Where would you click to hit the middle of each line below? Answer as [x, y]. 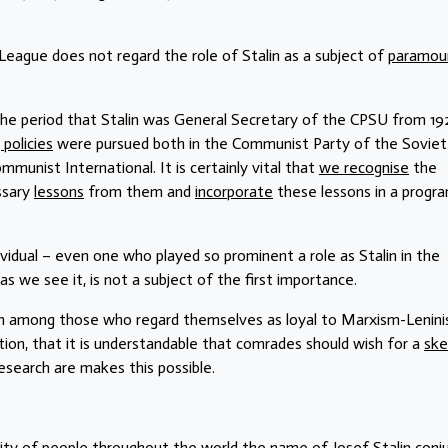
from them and [139, 191]
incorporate [234, 191]
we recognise [364, 167]
